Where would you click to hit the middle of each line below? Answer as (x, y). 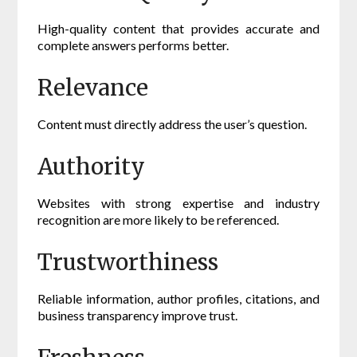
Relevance (93, 88)
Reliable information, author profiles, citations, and (178, 299)
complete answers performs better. (133, 45)
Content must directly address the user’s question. (173, 124)
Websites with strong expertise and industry (178, 203)
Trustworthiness (128, 263)
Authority (92, 167)
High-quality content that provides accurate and (178, 29)
